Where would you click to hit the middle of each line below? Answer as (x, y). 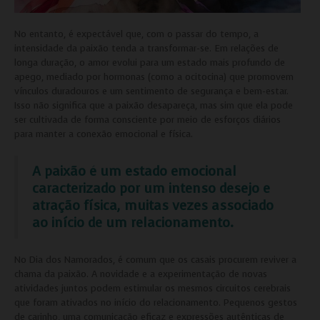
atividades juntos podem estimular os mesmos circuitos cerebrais (152, 289)
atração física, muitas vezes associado (153, 206)
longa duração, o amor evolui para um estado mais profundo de (150, 63)
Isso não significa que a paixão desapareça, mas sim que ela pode (154, 106)
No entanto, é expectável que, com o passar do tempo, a (136, 34)
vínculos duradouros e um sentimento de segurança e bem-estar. (151, 91)
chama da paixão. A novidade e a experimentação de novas (141, 274)
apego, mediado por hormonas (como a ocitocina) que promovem (154, 77)
